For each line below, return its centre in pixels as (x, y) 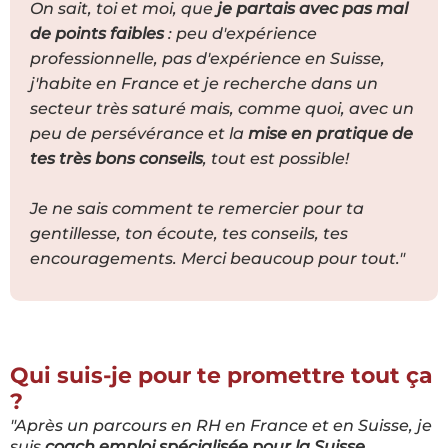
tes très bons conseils (116, 158)
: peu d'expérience (240, 33)
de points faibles (97, 33)
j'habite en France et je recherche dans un (204, 83)
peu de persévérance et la (139, 133)
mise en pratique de (330, 133)
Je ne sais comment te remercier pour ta (197, 208)
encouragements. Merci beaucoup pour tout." (217, 258)
